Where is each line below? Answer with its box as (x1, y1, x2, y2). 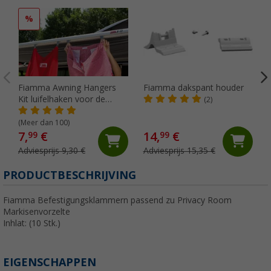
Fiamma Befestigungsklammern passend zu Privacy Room (3, 195, 232, 205)
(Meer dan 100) (18, 118, 70, 127)
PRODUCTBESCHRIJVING (3, 168, 136, 181)
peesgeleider (18, 105, 68, 116)
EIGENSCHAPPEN (3, 255, 96, 269)
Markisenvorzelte (3, 206, 70, 217)
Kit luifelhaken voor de (18, 94, 105, 104)
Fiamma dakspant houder (143, 82, 244, 93)
